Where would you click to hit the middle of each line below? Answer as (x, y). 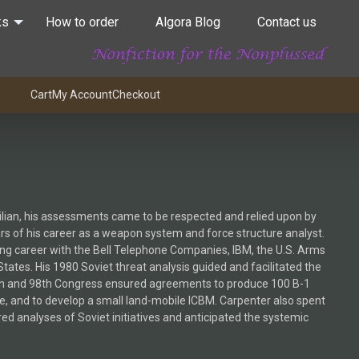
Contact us (287, 22)
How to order (82, 22)
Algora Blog (188, 22)
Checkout (136, 95)
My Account (82, 95)
